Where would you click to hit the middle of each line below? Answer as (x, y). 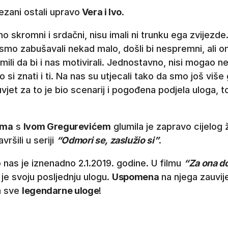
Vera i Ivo (101, 12)
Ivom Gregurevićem (67, 126)
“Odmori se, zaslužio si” (108, 140)
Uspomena (136, 177)
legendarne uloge (61, 190)
